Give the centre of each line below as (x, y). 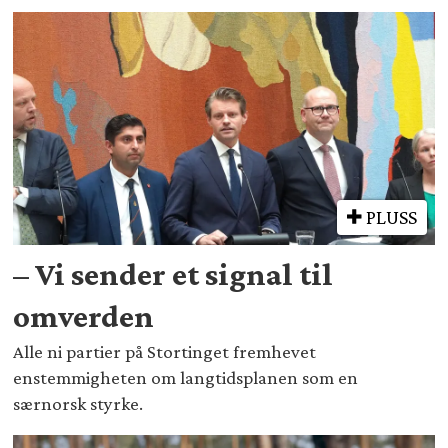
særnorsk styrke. (78, 403)
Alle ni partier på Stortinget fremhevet (165, 351)
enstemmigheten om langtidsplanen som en (186, 377)
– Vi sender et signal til (173, 273)
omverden (84, 315)
